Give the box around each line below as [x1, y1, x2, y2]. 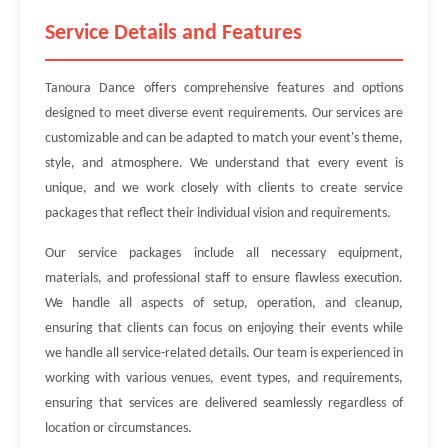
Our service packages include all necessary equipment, [45, 246, 403, 261]
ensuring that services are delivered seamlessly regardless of [45, 396, 403, 411]
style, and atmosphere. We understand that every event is [45, 156, 403, 171]
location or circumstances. [45, 421, 192, 436]
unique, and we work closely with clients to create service [45, 181, 403, 196]
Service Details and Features [45, 22, 302, 45]
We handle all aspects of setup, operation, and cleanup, [45, 296, 403, 311]
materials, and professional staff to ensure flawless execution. [45, 271, 403, 286]
